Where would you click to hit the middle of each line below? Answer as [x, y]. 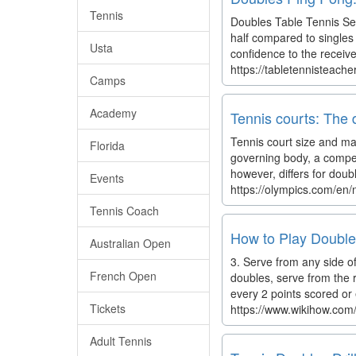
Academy [113, 113]
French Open [123, 276]
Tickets [108, 308]
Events [107, 178]
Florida [107, 145]
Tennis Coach [124, 211]
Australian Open [130, 243]
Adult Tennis [121, 341]
